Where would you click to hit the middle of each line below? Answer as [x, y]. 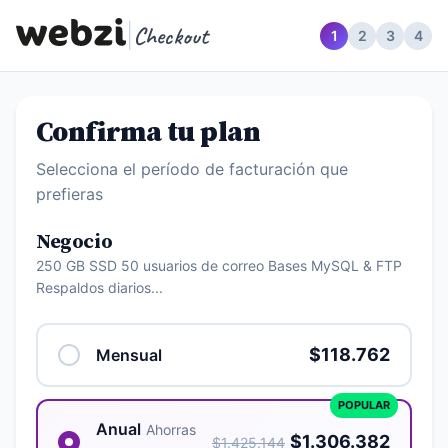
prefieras [69, 194]
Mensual [129, 354]
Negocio [74, 242]
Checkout [171, 35]
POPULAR [364, 405]
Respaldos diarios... [99, 287]
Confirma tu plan [148, 132]
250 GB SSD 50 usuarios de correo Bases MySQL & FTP [219, 265]
